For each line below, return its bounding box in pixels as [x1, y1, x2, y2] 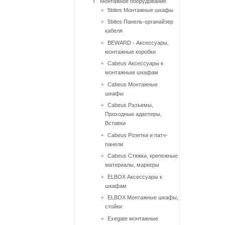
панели [105, 141, 123, 147]
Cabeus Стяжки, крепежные [107, 153, 178, 159]
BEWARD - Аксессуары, [107, 39, 169, 46]
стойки [105, 203, 122, 209]
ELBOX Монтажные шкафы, [107, 194, 178, 200]
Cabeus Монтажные [107, 81, 158, 87]
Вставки [105, 120, 126, 126]
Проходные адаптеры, [105, 111, 162, 117]
